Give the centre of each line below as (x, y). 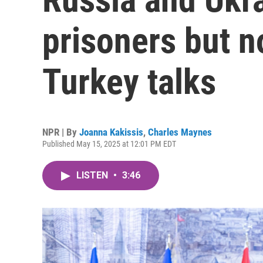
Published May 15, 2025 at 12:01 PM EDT (109, 144)
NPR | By (61, 132)
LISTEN (93, 175)
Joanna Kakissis (111, 132)
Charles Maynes (180, 132)
